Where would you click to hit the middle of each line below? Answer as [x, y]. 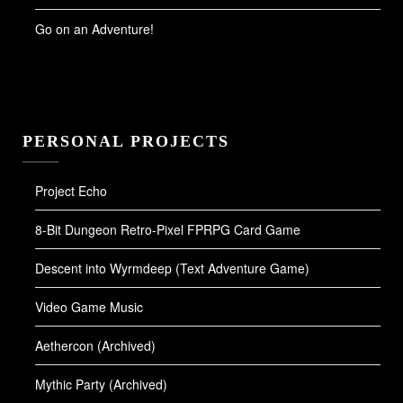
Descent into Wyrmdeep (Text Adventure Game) [172, 268]
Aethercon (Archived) [95, 345]
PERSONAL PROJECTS [126, 141]
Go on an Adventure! [94, 28]
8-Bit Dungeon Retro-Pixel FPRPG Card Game [168, 229]
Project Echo [71, 190]
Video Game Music [89, 306]
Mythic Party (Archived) [101, 384]
